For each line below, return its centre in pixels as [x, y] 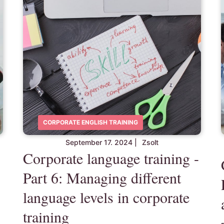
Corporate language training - [111, 158]
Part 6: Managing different [102, 177]
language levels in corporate [106, 197]
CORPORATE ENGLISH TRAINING [90, 122]
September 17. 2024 [99, 142]
